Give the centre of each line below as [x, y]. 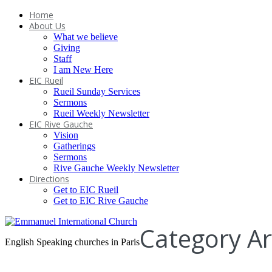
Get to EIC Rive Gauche [101, 201]
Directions [49, 179]
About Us [47, 26]
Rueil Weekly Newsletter [101, 113]
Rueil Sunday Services [97, 91]
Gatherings [74, 146]
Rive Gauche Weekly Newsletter [116, 168]
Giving [67, 48]
